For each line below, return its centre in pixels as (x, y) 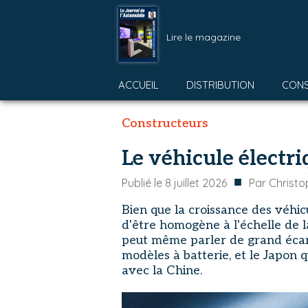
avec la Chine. (162, 271)
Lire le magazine (203, 37)
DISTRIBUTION (220, 85)
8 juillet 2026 (196, 183)
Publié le (143, 183)
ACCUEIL (139, 85)
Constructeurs (165, 123)
